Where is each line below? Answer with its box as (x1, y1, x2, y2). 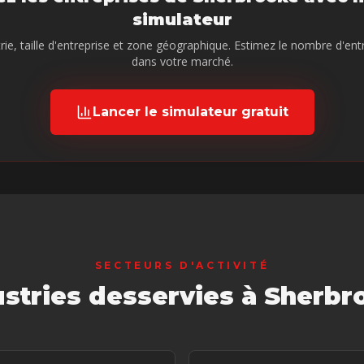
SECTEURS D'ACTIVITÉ (94, 259, 270, 271)
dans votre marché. (131, 54, 233, 69)
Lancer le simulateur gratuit (92, 104, 288, 119)
